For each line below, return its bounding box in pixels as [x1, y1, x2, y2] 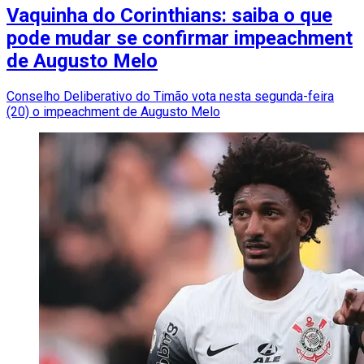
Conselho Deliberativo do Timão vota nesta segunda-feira [6, 89, 334, 105]
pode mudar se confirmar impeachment [6, 27, 353, 50]
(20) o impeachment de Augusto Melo [6, 104, 220, 120]
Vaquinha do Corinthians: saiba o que [6, 4, 332, 28]
